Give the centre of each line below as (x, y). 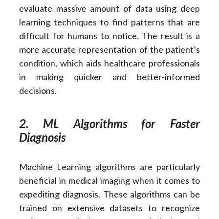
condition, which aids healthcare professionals (109, 63)
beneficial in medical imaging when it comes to (109, 181)
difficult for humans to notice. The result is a (109, 36)
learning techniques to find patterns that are (109, 22)
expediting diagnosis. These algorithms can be (109, 194)
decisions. (38, 91)
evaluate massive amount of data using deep (109, 9)
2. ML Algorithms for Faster (109, 124)
